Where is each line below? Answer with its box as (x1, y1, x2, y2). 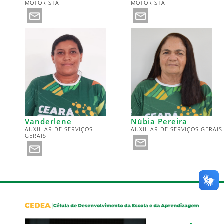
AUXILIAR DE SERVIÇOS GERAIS (131, 125, 222, 133)
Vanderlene (25, 116, 72, 126)
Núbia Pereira (131, 116, 187, 126)
